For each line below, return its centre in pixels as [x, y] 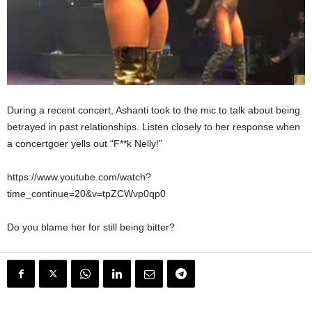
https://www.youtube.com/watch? [79, 177]
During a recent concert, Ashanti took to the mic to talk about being [154, 110]
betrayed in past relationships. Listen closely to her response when [154, 127]
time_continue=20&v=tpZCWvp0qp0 [86, 194]
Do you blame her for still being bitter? [91, 227]
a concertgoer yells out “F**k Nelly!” [85, 144]
